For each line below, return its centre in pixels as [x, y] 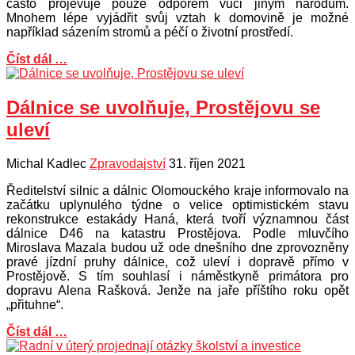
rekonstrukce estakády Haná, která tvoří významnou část [177, 219]
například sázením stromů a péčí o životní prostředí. [150, 32]
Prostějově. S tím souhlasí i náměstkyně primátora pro [177, 277]
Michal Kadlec [46, 164]
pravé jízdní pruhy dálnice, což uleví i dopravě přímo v [177, 262]
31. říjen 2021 [207, 164]
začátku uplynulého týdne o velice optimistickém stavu [177, 205]
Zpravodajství [128, 164]
